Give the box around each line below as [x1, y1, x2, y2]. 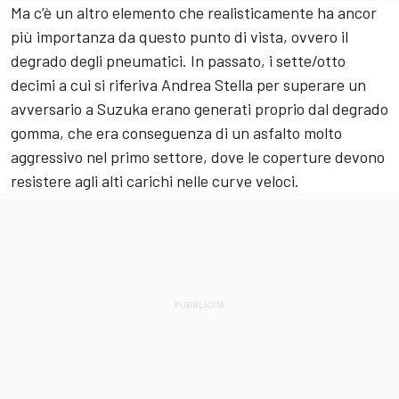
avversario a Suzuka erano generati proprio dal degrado [11, 99, 388, 118]
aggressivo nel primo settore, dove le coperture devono [11, 147, 385, 167]
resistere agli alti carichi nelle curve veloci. [11, 171, 299, 191]
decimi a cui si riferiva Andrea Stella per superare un [11, 75, 366, 94]
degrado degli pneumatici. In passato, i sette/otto [11, 51, 346, 70]
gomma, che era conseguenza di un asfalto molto [11, 123, 342, 142]
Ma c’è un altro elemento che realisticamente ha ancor [11, 3, 377, 22]
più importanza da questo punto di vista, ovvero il [11, 27, 348, 46]
